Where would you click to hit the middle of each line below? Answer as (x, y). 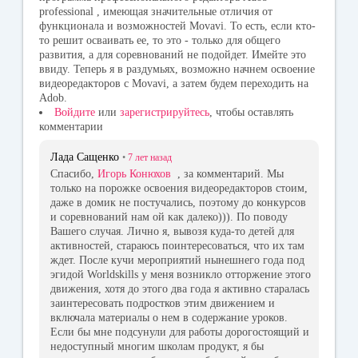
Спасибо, (74, 173)
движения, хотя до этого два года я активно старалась (180, 288)
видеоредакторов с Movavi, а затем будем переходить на (174, 84)
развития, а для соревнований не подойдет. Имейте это (173, 55)
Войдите (75, 113)
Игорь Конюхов (134, 173)
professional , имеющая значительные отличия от (156, 12)
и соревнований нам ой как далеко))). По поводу (169, 217)
